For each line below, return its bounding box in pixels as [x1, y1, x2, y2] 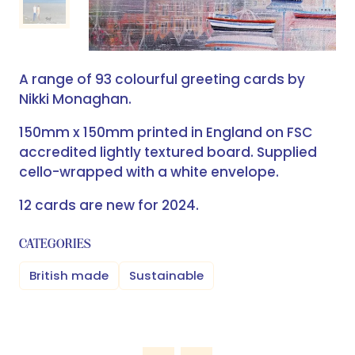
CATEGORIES [19, 235, 91, 252]
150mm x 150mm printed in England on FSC [19, 123, 313, 143]
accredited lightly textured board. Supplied [19, 143, 317, 162]
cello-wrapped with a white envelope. [19, 162, 279, 182]
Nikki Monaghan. [19, 90, 132, 109]
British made [29, 267, 109, 284]
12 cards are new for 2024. [19, 196, 199, 216]
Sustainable [129, 267, 204, 284]
